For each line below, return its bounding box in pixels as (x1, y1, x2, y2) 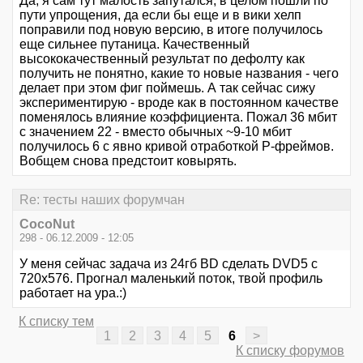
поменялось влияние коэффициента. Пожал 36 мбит (19, 110, 337, 125)
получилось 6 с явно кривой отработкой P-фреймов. (19, 139, 334, 154)
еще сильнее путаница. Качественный (19, 37, 250, 52)
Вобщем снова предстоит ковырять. (19, 154, 237, 169)
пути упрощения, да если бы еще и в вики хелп (19, 8, 301, 23)
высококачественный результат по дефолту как (19, 52, 305, 66)
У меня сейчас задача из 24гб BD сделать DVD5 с (19, 256, 318, 271)
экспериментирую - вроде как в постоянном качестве (19, 96, 339, 110)
